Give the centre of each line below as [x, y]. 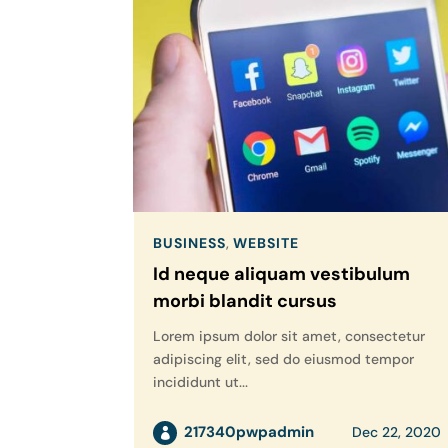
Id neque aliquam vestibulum [282, 274]
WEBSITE [266, 243]
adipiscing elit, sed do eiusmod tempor [284, 359]
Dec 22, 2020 [397, 432]
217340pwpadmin [249, 432]
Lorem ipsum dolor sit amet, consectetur [289, 336]
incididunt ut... [201, 382]
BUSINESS [190, 243]
